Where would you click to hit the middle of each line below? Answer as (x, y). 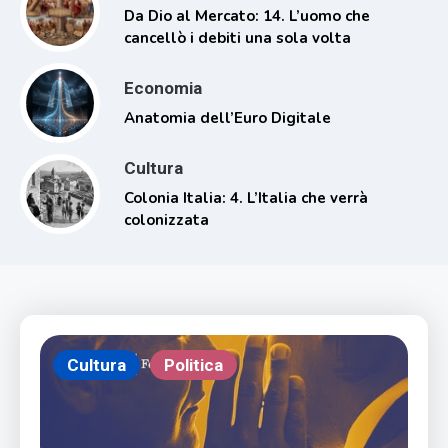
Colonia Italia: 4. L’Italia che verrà (246, 197)
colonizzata (166, 219)
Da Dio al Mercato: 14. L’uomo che (247, 15)
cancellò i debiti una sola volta (237, 37)
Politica (193, 364)
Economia (163, 87)
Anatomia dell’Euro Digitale (227, 117)
